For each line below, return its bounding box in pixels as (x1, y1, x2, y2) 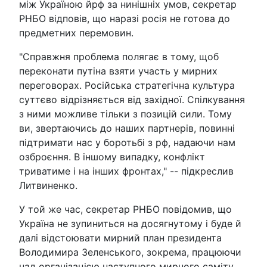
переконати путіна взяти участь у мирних (19, 65, 218, 77)
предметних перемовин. (19, 27, 133, 39)
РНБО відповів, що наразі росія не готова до (19, 13, 230, 25)
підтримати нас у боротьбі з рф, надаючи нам (19, 136, 235, 149)
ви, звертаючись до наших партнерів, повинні (19, 122, 235, 135)
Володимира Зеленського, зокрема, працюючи (19, 246, 241, 259)
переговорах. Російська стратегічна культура (19, 79, 235, 92)
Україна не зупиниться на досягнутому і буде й (19, 218, 241, 230)
